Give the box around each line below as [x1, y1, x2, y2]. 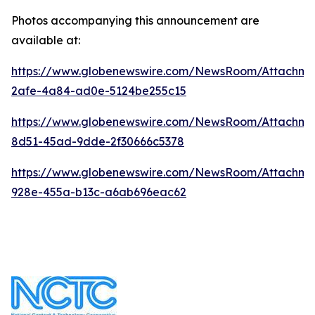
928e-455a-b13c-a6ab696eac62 [11, 185, 186, 199]
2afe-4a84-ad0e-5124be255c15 [11, 84, 186, 98]
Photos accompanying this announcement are [11, 13, 259, 27]
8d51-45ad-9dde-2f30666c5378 [11, 134, 184, 148]
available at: [11, 33, 80, 47]
